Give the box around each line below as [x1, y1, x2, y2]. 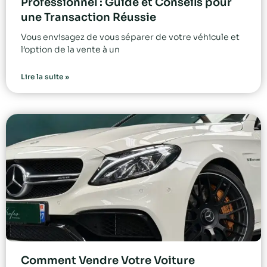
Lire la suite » [21, 72, 69, 82]
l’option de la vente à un [21, 44, 120, 55]
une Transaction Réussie [21, 11, 156, 24]
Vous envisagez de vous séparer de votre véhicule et [21, 32, 240, 43]
